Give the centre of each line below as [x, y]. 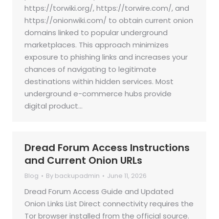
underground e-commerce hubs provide [98, 94]
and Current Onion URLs [83, 160]
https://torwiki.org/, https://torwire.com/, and [107, 8]
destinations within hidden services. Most [99, 81]
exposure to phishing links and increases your [106, 57]
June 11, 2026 [127, 176]
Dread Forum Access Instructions [107, 148]
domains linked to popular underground [96, 33]
